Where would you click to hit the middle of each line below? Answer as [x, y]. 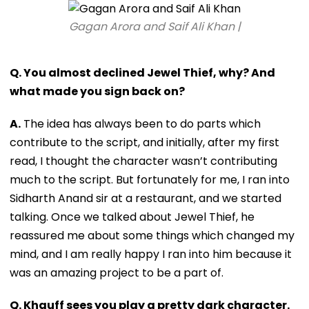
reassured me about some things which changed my [152, 235]
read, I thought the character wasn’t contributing [143, 161]
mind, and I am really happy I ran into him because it [151, 254]
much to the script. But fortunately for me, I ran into [150, 179]
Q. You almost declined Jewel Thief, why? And [142, 72]
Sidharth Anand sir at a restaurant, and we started [146, 198]
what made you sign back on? [97, 91]
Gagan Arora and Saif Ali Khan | [154, 26]
